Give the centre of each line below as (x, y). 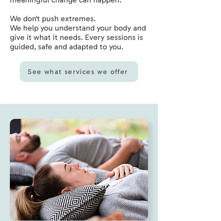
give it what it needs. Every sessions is (76, 37)
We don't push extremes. (53, 18)
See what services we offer (78, 72)
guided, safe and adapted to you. (67, 47)
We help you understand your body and (78, 28)
